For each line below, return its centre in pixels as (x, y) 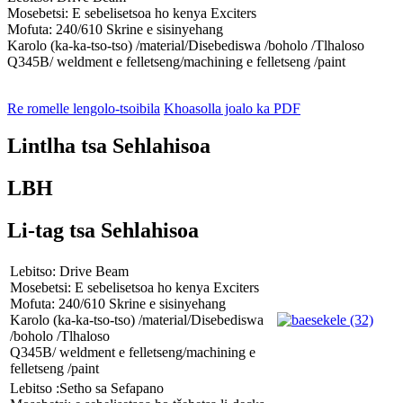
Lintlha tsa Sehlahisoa (109, 146)
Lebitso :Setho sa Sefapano (87, 389)
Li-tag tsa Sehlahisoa (103, 231)
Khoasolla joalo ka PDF (232, 108)
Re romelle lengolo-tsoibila (84, 108)
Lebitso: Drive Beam (69, 272)
